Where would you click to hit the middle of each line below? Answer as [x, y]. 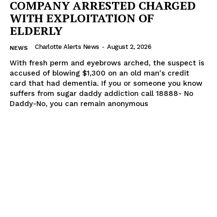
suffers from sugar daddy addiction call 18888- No [101, 93]
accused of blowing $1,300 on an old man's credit [100, 73]
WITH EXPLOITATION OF [82, 18]
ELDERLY [36, 30]
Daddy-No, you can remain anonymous [79, 103]
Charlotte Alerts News [67, 46]
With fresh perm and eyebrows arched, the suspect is [107, 63]
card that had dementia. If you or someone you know [106, 83]
